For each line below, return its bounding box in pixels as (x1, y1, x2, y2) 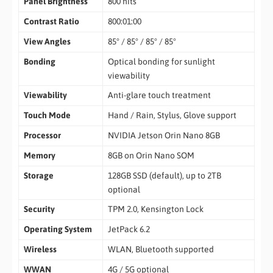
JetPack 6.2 (107, 224, 150, 235)
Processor (23, 130, 61, 141)
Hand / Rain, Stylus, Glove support (107, 110, 236, 121)
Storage (23, 171, 54, 181)
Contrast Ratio (23, 16, 79, 27)
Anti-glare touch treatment (107, 90, 211, 101)
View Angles (23, 37, 71, 47)
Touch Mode (23, 110, 71, 121)
